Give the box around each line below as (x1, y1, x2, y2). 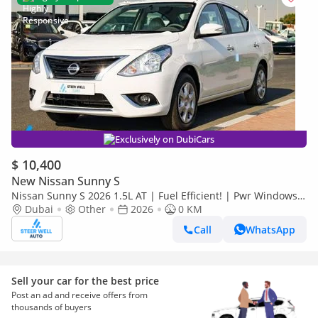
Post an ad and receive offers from (11, 289, 148, 301)
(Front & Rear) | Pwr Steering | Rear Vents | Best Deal (11, 202, 267, 216)
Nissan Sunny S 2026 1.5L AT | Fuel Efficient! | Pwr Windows (11, 189, 297, 202)
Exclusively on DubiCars (115, 133, 214, 146)
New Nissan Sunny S (11, 173, 120, 189)
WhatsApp (246, 222, 295, 236)
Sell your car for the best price (11, 274, 159, 287)
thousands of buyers (11, 301, 92, 313)
